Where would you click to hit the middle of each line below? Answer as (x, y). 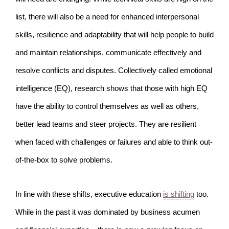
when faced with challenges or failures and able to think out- (114, 142)
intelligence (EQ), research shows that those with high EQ (111, 89)
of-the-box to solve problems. (64, 160)
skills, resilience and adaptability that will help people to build (114, 35)
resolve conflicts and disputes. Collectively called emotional (114, 71)
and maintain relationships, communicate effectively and (108, 53)
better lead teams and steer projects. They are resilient (106, 124)
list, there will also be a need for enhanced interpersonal (107, 17)
